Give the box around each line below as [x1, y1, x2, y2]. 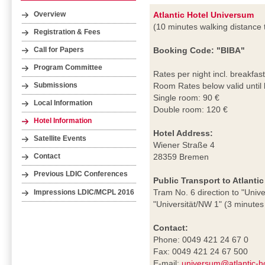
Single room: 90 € [153, 93, 220, 103]
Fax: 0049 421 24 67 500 [153, 247, 248, 257]
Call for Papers [34, 46, 85, 53]
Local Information [34, 99, 93, 107]
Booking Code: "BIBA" [153, 46, 245, 56]
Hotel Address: [153, 128, 214, 138]
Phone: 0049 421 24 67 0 [153, 235, 249, 245]
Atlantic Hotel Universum [153, 10, 254, 20]
